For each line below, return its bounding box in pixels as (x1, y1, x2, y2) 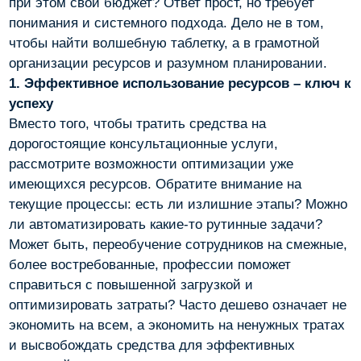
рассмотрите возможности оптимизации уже (9, 156, 294, 172)
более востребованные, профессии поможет (9, 257, 292, 273)
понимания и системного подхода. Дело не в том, (9, 15, 325, 31)
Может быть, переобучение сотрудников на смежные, (9, 237, 348, 253)
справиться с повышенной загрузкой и (9, 277, 254, 293)
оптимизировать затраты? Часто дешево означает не (9, 297, 347, 313)
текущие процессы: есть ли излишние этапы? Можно (9, 197, 348, 213)
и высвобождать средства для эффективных (9, 338, 296, 354)
